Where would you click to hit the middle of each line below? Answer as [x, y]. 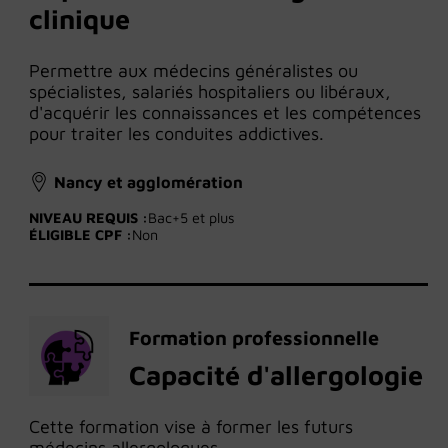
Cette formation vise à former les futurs [191, 427]
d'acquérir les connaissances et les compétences [225, 113]
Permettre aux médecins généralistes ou [193, 71]
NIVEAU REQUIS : [88, 218]
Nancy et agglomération [148, 182]
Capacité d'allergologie [276, 375]
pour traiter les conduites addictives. [176, 134]
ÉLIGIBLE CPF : [80, 235]
